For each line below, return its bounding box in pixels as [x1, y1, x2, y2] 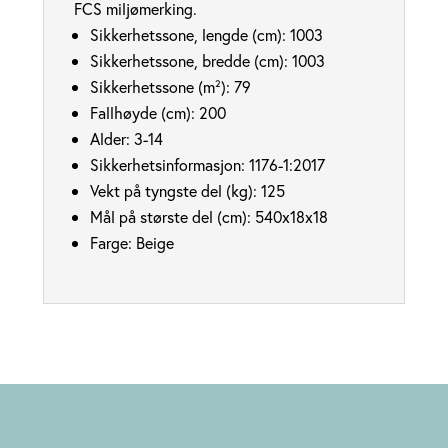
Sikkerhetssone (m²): [89, 76, 234, 98]
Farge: [89, 232, 136, 254]
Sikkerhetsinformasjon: [89, 154, 249, 176]
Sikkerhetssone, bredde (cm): [89, 50, 292, 72]
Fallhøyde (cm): [89, 102, 199, 124]
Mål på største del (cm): [89, 206, 255, 228]
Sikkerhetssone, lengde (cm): [89, 24, 290, 46]
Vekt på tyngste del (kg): [89, 180, 261, 202]
